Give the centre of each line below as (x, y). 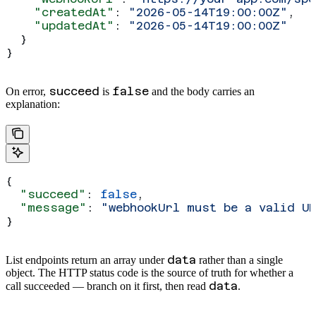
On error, (27, 91)
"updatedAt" (60, 25)
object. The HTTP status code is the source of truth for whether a (150, 272)
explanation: (33, 104)
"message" (46, 207)
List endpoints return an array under (86, 260)
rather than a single (239, 260)
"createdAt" (60, 12)
